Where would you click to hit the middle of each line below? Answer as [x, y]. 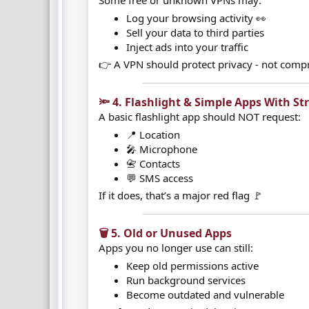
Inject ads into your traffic [188, 47]
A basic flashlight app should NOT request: [200, 117]
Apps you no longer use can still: [176, 248]
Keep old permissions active [193, 265]
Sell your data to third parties [196, 32]
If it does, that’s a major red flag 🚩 [181, 195]
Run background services [186, 280]
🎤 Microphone [162, 149]
